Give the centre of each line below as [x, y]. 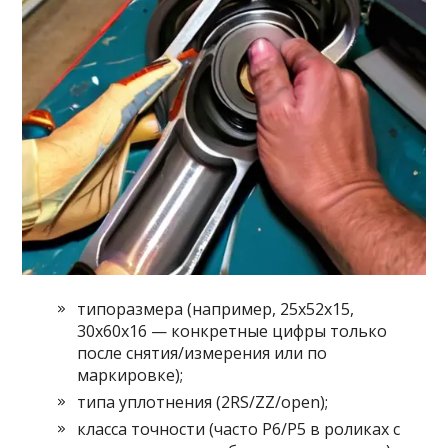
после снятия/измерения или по [202, 353]
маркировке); [130, 375]
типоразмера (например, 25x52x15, [216, 309]
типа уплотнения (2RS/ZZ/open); [203, 402]
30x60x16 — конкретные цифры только [232, 331]
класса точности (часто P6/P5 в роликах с [239, 429]
